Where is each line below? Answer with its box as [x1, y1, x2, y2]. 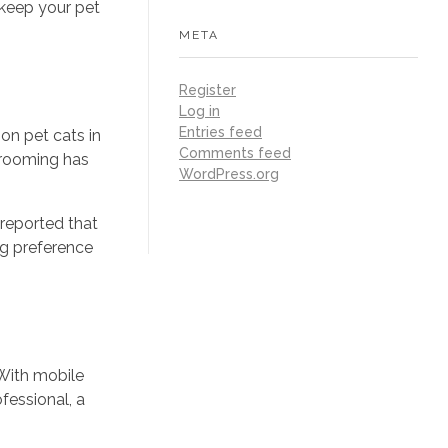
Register [179, 82, 236, 99]
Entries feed [179, 124, 262, 141]
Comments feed [179, 145, 291, 162]
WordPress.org [179, 166, 279, 183]
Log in [179, 103, 220, 120]
